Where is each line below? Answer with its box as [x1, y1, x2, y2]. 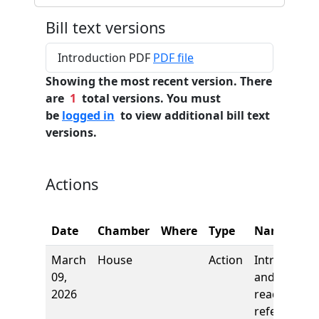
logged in [62, 108, 115, 123]
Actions [46, 174, 98, 194]
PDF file [153, 50, 194, 66]
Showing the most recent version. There [46, 73, 272, 89]
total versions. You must [76, 90, 221, 106]
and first [254, 269, 300, 285]
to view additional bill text [115, 108, 270, 123]
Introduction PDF [58, 50, 153, 66]
